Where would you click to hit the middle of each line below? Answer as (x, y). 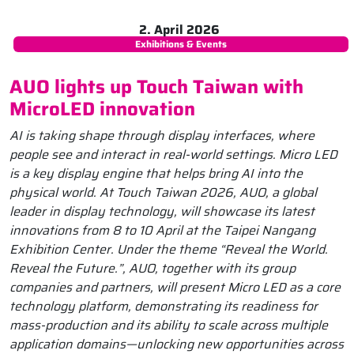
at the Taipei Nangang (250, 231)
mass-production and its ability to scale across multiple (169, 326)
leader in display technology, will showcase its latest (162, 212)
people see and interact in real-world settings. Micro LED (173, 155)
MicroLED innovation (102, 109)
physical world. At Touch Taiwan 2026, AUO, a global (163, 193)
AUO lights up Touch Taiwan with (156, 87)
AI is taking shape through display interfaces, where (162, 136)
